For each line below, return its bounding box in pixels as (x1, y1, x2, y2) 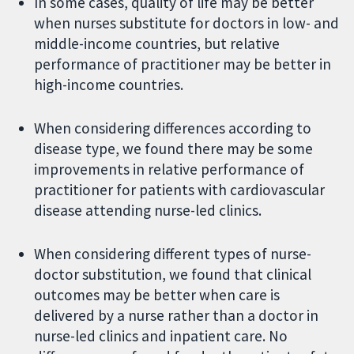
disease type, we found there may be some (34, 139, 314, 158)
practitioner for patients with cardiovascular (34, 180, 326, 199)
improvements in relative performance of (34, 160, 305, 179)
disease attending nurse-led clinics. (34, 201, 262, 220)
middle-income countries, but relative (34, 34, 281, 54)
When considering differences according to (34, 119, 312, 137)
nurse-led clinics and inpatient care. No (34, 326, 288, 345)
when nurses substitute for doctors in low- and (34, 13, 340, 33)
